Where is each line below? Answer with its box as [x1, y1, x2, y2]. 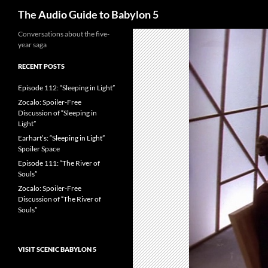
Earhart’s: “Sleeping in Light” [18, 133, 105, 142]
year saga [18, 40, 47, 49]
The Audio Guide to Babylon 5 [18, 8, 159, 21]
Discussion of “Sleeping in [18, 108, 97, 117]
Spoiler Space [18, 144, 60, 153]
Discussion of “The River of [18, 194, 101, 203]
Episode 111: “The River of [18, 159, 100, 167]
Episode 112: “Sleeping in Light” [18, 83, 115, 92]
